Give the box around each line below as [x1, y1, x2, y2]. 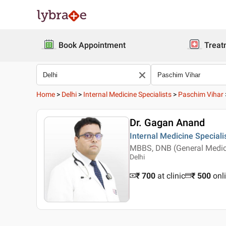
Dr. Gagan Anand [130, 117, 205, 129]
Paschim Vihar [178, 90, 223, 98]
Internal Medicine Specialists [83, 90, 172, 98]
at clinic [157, 171, 185, 181]
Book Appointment [59, 40, 126, 50]
